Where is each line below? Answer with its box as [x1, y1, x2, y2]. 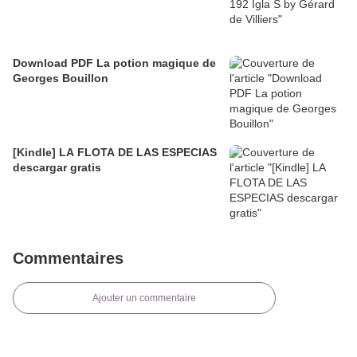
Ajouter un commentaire [92, 292, 196, 304]
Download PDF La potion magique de [13, 57, 216, 70]
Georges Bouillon [13, 72, 108, 85]
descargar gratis [13, 161, 101, 175]
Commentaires [13, 249, 124, 268]
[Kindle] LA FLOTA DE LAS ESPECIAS [13, 146, 217, 159]
